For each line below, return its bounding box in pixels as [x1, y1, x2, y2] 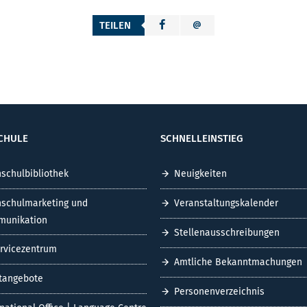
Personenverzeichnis [174, 286, 265, 298]
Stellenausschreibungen [174, 227, 280, 239]
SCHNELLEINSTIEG [160, 132, 243, 145]
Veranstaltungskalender [174, 197, 278, 210]
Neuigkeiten [174, 168, 227, 180]
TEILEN [99, 19, 131, 32]
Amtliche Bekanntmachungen [174, 256, 302, 269]
